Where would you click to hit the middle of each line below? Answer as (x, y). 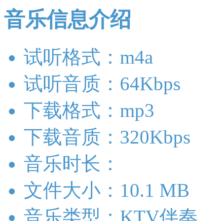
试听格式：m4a (88, 57)
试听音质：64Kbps (102, 84)
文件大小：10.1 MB (107, 190)
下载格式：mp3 (89, 110)
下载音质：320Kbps (107, 137)
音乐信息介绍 (68, 20)
